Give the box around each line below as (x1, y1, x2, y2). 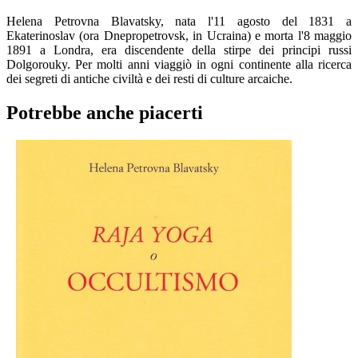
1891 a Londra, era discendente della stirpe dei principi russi (6, 43, 352, 58)
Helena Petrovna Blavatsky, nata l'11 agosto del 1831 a (6, 14, 352, 29)
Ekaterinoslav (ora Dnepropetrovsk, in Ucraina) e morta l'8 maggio (6, 29, 352, 43)
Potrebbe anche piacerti (6, 102, 203, 124)
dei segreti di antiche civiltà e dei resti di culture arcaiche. (6, 72, 292, 86)
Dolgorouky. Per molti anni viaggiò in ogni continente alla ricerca (6, 58, 352, 72)
